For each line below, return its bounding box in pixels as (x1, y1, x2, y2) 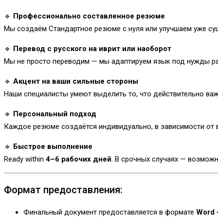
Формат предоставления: (4, 183, 123, 196)
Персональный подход (13, 109, 96, 118)
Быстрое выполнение (13, 142, 92, 151)
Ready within (4, 154, 46, 163)
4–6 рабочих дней (46, 154, 111, 163)
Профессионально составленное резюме (13, 11, 165, 20)
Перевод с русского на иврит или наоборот (13, 44, 171, 53)
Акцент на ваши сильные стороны (13, 76, 138, 86)
